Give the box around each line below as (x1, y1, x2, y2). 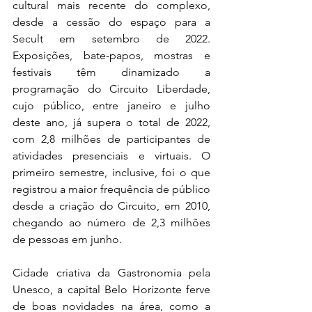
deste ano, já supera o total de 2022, (13, 116, 210, 130)
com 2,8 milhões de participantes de (13, 132, 210, 146)
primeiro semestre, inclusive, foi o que (13, 166, 210, 180)
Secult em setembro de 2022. (13, 32, 210, 46)
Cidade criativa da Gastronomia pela (13, 266, 210, 280)
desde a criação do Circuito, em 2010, (13, 199, 210, 213)
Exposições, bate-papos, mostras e (13, 49, 210, 63)
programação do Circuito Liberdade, (13, 82, 210, 96)
